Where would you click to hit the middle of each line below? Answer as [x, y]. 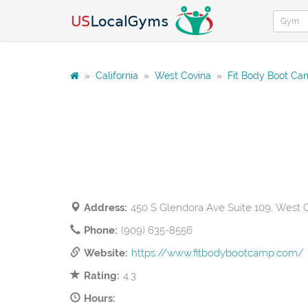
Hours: [100, 298]
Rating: [102, 276]
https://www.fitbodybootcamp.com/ [218, 253]
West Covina [183, 76]
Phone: [101, 230]
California [117, 76]
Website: [106, 253]
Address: [106, 208]
